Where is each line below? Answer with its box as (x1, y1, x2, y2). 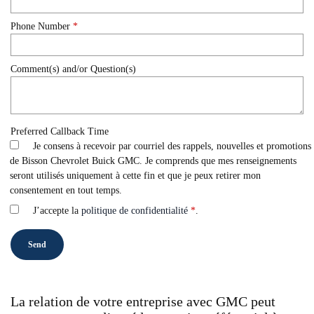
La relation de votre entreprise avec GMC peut (11, 294, 275, 309)
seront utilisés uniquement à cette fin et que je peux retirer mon (10, 170, 261, 181)
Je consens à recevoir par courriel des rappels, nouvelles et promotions (33, 140, 311, 151)
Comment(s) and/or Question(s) (11, 64, 136, 75)
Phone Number (11, 20, 73, 32)
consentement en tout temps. (10, 184, 122, 196)
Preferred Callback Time (11, 125, 109, 137)
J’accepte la (33, 205, 81, 216)
